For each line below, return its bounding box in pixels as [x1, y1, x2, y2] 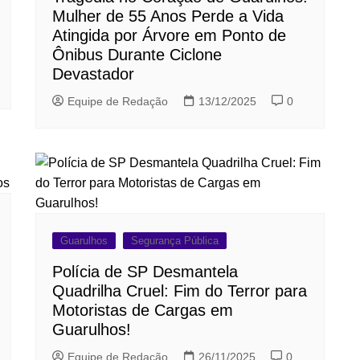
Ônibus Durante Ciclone [52, 46, 222, 64]
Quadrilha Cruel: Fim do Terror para [52, 282, 307, 301]
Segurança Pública [131, 235, 219, 247]
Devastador [52, 65, 134, 84]
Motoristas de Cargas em [52, 301, 233, 320]
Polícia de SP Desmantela [52, 263, 238, 281]
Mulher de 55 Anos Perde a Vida [52, 7, 284, 26]
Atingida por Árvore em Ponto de [52, 27, 286, 45]
